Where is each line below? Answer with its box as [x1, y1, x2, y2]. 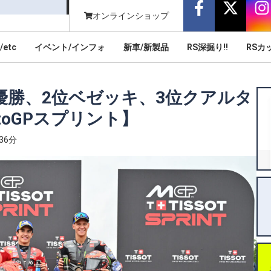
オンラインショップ [93, 11, 169, 21]
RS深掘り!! [187, 42, 228, 52]
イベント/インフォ [34, 42, 105, 52]
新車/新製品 [123, 42, 169, 52]
